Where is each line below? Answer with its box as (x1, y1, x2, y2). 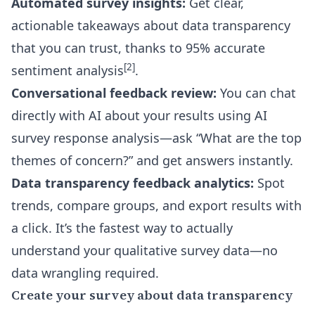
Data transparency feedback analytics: (11, 174, 254, 191)
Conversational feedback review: (11, 84, 217, 101)
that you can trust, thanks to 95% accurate (11, 39, 265, 56)
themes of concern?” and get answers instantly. (11, 152, 293, 169)
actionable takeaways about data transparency (11, 17, 290, 34)
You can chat (217, 84, 296, 101)
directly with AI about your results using (11, 107, 255, 124)
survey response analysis (11, 129, 160, 146)
